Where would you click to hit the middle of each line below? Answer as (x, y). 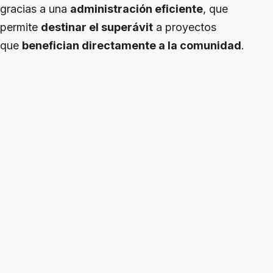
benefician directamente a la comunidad (132, 46)
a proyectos (185, 27)
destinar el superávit (97, 27)
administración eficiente (136, 9)
